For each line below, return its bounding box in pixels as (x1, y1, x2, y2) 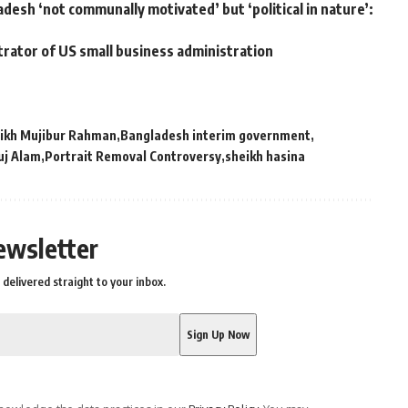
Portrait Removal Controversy (45, 148, 221, 164)
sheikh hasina (225, 148, 305, 164)
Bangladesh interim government (120, 127, 311, 143)
